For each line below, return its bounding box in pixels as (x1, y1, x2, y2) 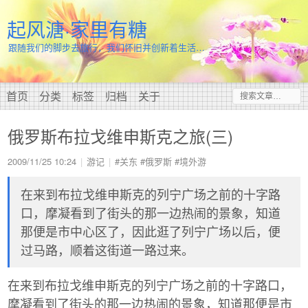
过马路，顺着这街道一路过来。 (21, 240, 194, 258)
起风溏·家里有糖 (7, 15, 147, 43)
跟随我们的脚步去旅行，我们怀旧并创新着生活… (8, 41, 205, 54)
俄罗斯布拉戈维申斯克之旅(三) (8, 124, 233, 148)
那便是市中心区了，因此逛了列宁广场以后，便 (21, 221, 280, 240)
